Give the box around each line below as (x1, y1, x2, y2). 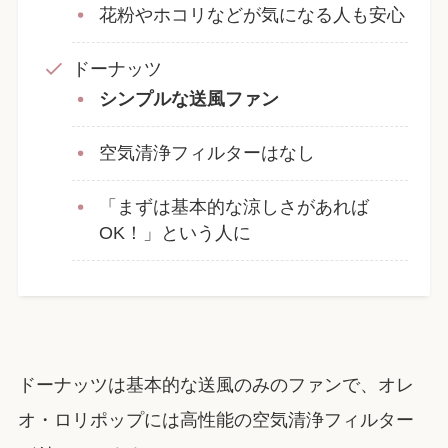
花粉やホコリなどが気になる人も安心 (98, 5, 405, 26)
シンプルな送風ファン (98, 89, 279, 110)
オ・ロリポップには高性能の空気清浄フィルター (17, 410, 414, 431)
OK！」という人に (98, 223, 251, 244)
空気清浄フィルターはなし (98, 143, 315, 164)
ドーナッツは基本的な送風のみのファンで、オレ (17, 375, 414, 396)
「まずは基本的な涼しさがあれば (98, 197, 369, 218)
